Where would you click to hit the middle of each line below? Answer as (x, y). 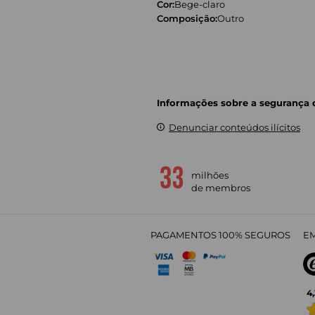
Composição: (187, 18)
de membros (221, 187)
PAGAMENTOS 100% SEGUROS (220, 234)
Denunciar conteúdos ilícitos (234, 127)
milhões (210, 175)
